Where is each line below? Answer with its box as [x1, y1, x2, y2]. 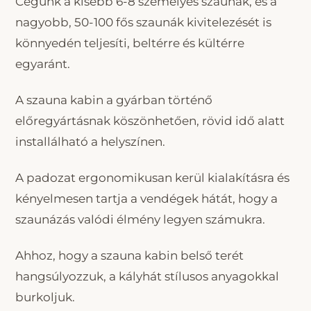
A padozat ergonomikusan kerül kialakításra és [15, 171, 289, 185]
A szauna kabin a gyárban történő [15, 93, 212, 108]
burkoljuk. [15, 290, 75, 305]
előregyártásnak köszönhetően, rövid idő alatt [15, 114, 285, 128]
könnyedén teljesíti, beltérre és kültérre [15, 36, 244, 51]
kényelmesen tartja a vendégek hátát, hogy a [15, 192, 278, 206]
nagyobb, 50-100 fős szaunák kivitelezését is [15, 15, 271, 30]
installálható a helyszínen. [15, 135, 165, 149]
